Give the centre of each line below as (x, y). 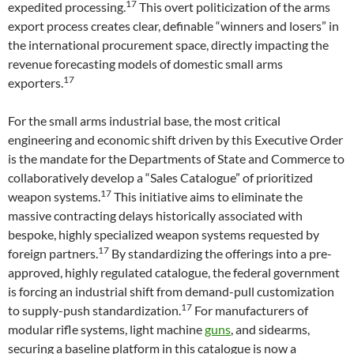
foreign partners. (53, 253)
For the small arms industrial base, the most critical (144, 121)
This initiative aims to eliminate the (207, 196)
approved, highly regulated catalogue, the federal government (174, 272)
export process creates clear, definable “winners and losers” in (173, 26)
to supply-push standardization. (94, 310)
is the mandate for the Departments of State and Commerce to (176, 158)
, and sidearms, (270, 329)
